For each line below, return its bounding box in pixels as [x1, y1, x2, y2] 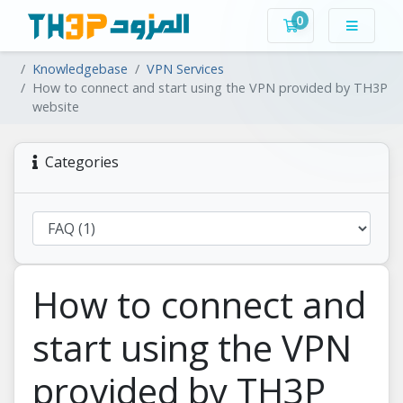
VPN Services [147, 60, 224, 78]
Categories [38, 152, 119, 173]
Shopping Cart [298, 16, 383, 34]
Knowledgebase [32, 60, 128, 78]
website [32, 98, 79, 116]
